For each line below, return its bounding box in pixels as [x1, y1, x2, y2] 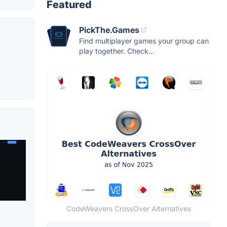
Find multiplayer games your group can [79, 36, 209, 45]
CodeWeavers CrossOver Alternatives [66, 204, 191, 213]
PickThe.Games [79, 24, 139, 35]
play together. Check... [79, 46, 155, 55]
